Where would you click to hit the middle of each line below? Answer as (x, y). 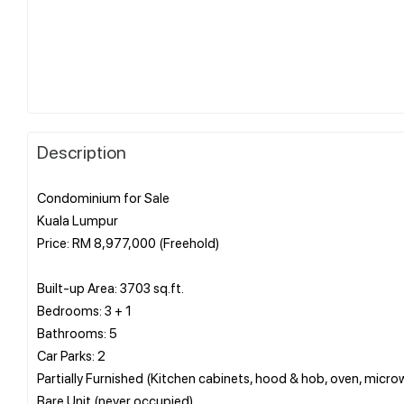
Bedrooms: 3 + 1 (84, 310)
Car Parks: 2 (71, 355)
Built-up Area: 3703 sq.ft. (110, 287)
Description (82, 151)
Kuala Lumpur (78, 220)
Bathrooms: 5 (77, 332)
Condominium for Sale (103, 197)
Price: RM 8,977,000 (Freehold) (128, 242)
